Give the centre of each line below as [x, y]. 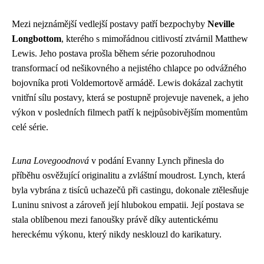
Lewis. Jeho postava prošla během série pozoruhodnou [113, 53]
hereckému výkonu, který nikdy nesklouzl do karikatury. [117, 234]
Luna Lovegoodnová [50, 160]
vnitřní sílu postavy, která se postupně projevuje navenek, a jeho [130, 97]
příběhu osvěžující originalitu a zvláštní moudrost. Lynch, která [128, 175]
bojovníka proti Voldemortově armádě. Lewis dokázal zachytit [127, 82]
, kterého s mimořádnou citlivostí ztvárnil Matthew [155, 38]
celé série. [30, 127]
